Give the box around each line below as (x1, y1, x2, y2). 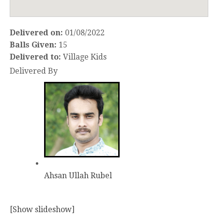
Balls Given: (10, 40, 57, 49)
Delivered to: (10, 52, 61, 62)
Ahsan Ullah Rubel (44, 171, 112, 180)
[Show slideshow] (10, 205, 75, 214)
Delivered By (10, 66, 58, 76)
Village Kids (61, 52, 107, 62)
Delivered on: (10, 28, 65, 37)
